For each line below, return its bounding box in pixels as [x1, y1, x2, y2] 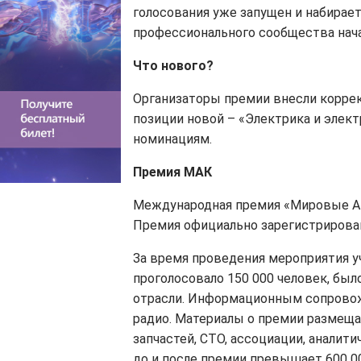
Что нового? [133, 58, 214, 74]
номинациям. [133, 131, 212, 147]
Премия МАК [133, 164, 212, 180]
